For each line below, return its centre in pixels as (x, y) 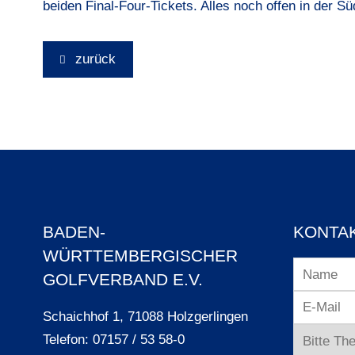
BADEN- (74, 233)
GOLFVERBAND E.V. (122, 280)
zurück (94, 59)
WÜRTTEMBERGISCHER (140, 256)
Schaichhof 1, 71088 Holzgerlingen (145, 317)
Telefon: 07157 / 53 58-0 (115, 340)
